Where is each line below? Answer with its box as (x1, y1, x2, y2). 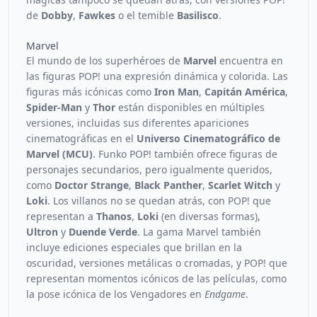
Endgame (204, 287, 246, 301)
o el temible (115, 8, 177, 22)
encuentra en (217, 54, 283, 67)
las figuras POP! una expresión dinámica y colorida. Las (26, 69, 288, 83)
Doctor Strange (54, 178, 129, 192)
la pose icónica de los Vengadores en (26, 287, 204, 301)
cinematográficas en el (26, 132, 137, 145)
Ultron (26, 225, 58, 238)
